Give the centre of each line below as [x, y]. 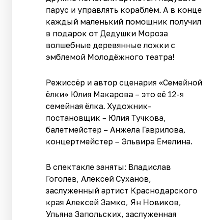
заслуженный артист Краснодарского [122, 191]
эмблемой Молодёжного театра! [110, 57]
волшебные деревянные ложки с [111, 45]
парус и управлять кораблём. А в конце [124, 10]
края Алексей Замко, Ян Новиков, [114, 203]
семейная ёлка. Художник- [99, 106]
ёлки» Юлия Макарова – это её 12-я [115, 95]
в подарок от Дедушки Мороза [107, 34]
